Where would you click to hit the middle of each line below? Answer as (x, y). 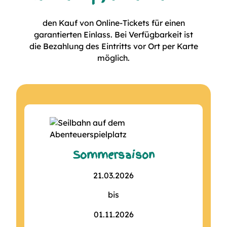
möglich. (113, 58)
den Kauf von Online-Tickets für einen (113, 23)
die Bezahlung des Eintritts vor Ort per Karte (113, 46)
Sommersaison (113, 155)
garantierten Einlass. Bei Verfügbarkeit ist (113, 34)
